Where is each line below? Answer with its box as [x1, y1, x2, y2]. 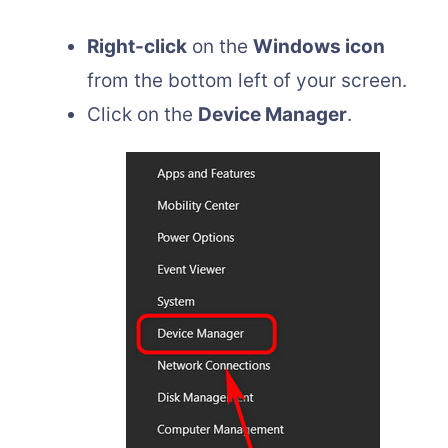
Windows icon [253, 34, 385, 58]
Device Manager [198, 102, 347, 126]
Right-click [87, 34, 187, 58]
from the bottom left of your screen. [87, 68, 407, 92]
